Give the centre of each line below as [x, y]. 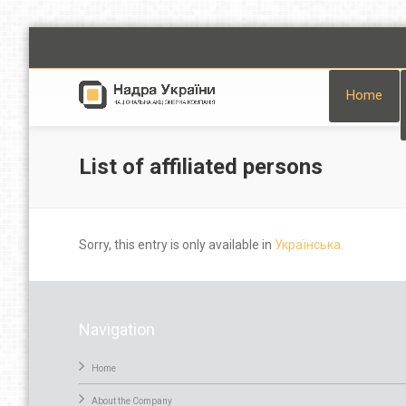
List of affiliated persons [201, 166]
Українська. [309, 244]
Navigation [117, 329]
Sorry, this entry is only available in [177, 244]
